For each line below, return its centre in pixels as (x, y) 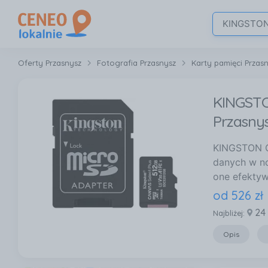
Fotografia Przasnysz (136, 63)
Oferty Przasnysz (50, 63)
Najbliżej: (229, 213)
